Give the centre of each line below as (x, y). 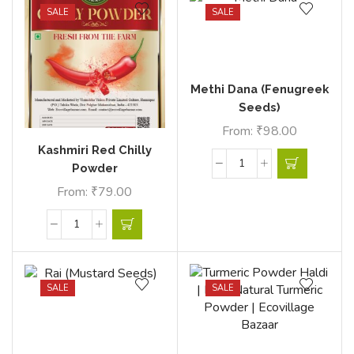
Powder (94, 168)
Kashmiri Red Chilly (94, 150)
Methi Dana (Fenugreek (259, 88)
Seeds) (259, 107)
